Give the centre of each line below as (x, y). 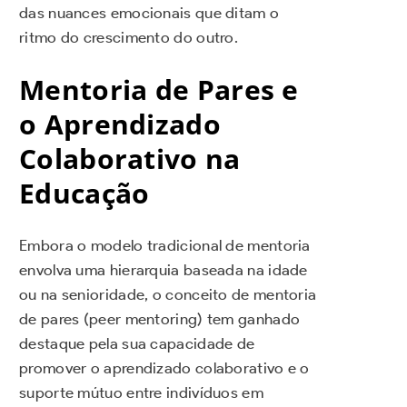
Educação (84, 194)
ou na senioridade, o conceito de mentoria (168, 295)
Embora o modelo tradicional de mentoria (165, 246)
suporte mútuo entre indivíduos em (141, 393)
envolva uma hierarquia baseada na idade (164, 270)
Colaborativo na (130, 159)
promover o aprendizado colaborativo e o (164, 368)
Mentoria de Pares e (159, 90)
